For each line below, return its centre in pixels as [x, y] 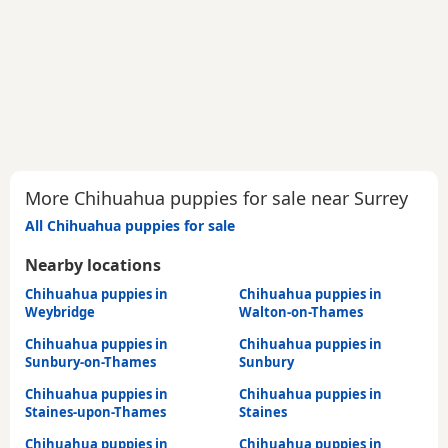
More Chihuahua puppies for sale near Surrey [216, 198]
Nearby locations [93, 265]
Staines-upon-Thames [95, 412]
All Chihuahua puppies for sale [130, 226]
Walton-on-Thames [301, 312]
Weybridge [60, 312]
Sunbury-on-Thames [90, 362]
